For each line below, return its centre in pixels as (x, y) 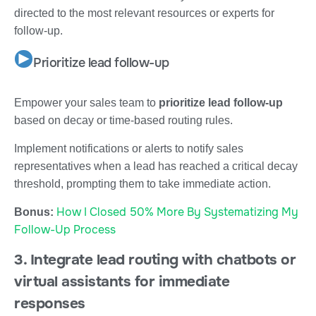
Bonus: (35, 212)
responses (50, 303)
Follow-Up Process (65, 229)
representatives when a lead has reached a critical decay (156, 166)
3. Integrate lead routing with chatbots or (155, 259)
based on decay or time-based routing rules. (123, 120)
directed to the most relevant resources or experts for (144, 13)
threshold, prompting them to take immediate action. (142, 183)
